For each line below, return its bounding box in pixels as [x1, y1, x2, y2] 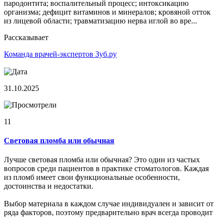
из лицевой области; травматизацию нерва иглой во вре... [4, 16, 197, 25]
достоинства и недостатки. [4, 182, 93, 191]
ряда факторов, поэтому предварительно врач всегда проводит [4, 208, 213, 217]
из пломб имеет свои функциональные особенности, [4, 173, 180, 182]
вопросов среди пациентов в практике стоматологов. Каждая [4, 164, 209, 173]
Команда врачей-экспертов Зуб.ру [4, 49, 117, 58]
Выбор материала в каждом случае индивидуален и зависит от [4, 199, 214, 208]
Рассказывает [4, 33, 48, 42]
